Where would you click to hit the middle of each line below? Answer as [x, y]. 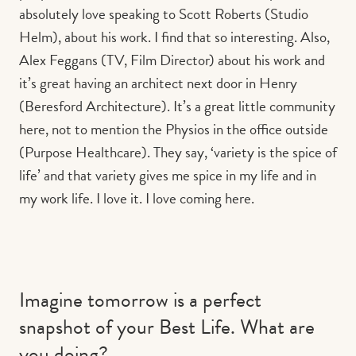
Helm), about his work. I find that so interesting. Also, [174, 37]
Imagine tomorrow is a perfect [140, 300]
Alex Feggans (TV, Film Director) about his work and [172, 60]
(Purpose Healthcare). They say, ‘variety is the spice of [178, 153]
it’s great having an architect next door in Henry [158, 83]
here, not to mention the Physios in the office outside [174, 130]
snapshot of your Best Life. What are [167, 327]
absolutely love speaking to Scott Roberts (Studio [164, 14]
